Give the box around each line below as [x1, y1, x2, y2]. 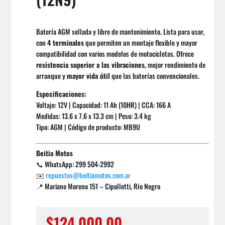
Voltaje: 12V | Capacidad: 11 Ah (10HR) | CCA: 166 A [36, 99, 171, 110]
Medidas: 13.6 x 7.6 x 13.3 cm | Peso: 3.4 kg [36, 110, 152, 122]
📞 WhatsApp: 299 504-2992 [36, 159, 115, 170]
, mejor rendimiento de [145, 59, 206, 70]
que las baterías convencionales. [110, 70, 200, 81]
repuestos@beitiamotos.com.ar [46, 170, 131, 181]
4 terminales [47, 37, 84, 48]
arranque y [36, 70, 67, 81]
